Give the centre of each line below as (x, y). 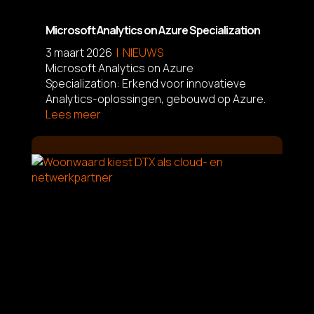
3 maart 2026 (78, 52)
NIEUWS (143, 52)
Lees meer (73, 114)
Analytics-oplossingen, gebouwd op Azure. (155, 98)
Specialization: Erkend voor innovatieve (145, 83)
